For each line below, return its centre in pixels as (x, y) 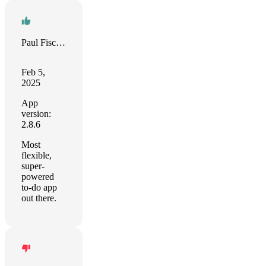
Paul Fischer (61, 42)
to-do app (39, 187)
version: (36, 114)
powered (38, 177)
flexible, (37, 155)
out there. (39, 198)
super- (33, 166)
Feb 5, (33, 72)
